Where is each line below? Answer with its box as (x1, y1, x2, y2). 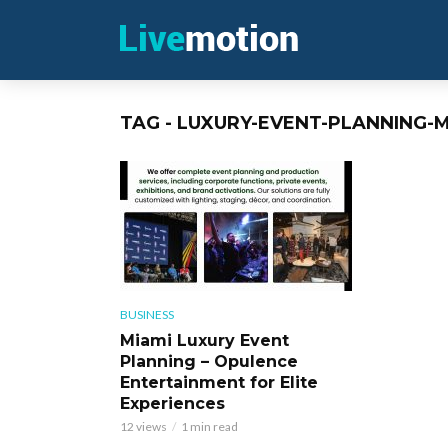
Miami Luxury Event (120, 330, 289, 350)
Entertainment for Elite (120, 372, 318, 392)
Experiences (120, 393, 225, 413)
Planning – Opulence (120, 351, 298, 371)
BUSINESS (120, 306, 174, 322)
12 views (120, 418, 167, 434)
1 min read (181, 418, 238, 434)
